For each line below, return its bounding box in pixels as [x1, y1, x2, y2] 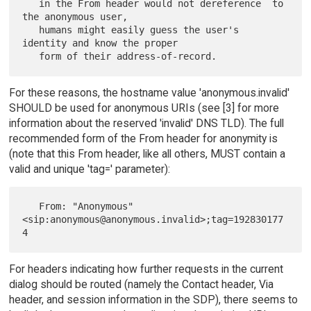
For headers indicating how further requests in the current [8, 262, 283, 276]
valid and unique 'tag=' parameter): [8, 162, 170, 176]
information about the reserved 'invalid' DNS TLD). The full [8, 117, 284, 131]
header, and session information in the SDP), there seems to [8, 293, 298, 307]
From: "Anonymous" [22, 200, 40, 212]
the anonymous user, [22, 10, 128, 22]
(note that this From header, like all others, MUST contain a [8, 147, 285, 161]
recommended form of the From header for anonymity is [8, 132, 278, 146]
